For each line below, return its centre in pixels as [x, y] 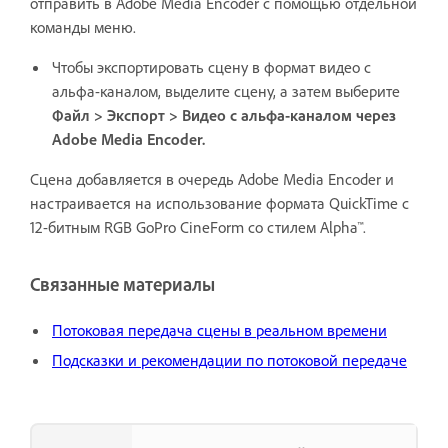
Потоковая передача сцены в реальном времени [219, 330]
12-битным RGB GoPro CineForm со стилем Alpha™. [198, 227]
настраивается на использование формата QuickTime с [219, 203]
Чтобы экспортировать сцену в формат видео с [211, 67]
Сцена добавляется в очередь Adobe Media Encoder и [212, 179]
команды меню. [83, 27]
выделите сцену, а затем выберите [280, 91]
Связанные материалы [122, 285]
